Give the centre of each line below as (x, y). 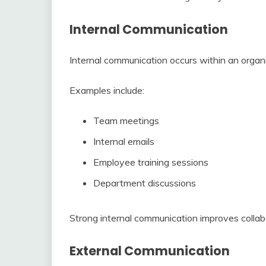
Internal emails (124, 141)
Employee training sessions (151, 162)
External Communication (150, 251)
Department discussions (145, 183)
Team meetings (126, 120)
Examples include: (107, 90)
